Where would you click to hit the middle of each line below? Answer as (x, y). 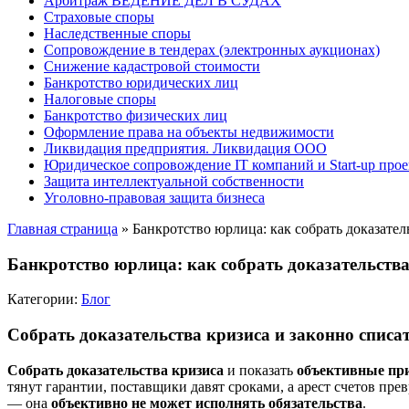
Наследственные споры (117, 33)
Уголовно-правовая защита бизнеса (154, 198)
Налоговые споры (100, 99)
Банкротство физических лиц (136, 115)
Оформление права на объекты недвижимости (189, 132)
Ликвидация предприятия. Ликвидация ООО (185, 148)
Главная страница (63, 229)
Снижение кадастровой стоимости (152, 66)
